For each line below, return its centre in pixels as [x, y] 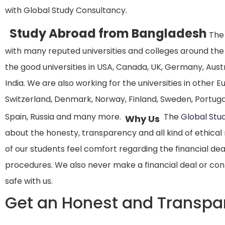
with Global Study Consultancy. [67, 10]
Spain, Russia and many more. [64, 117]
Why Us [142, 119]
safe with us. [29, 181]
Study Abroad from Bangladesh [108, 34]
